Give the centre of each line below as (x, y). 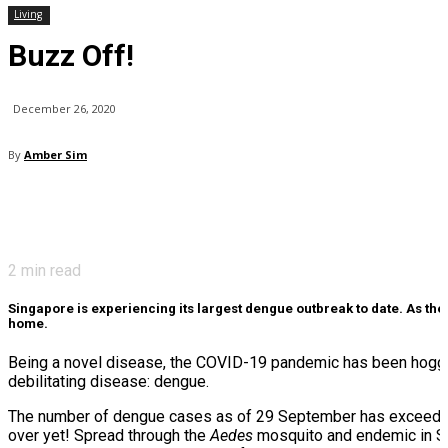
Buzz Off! (71, 55)
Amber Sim (55, 155)
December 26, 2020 (64, 109)
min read (49, 271)
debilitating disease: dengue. (108, 382)
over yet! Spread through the (109, 436)
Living (28, 14)
